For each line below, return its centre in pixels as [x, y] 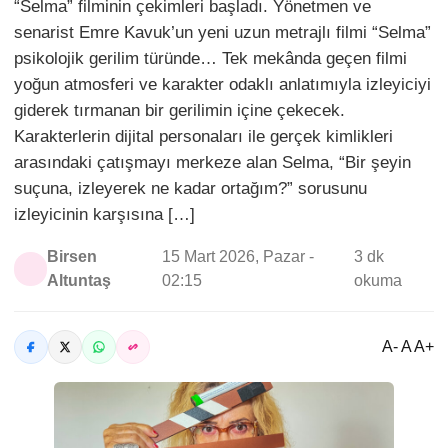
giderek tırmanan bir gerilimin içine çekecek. [179, 110]
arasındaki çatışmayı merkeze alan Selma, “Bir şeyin [212, 162]
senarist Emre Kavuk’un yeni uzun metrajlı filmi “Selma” [222, 32]
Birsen [72, 256]
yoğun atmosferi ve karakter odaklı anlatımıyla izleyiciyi [222, 84]
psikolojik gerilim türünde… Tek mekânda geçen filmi [210, 58]
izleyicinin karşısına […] [104, 214]
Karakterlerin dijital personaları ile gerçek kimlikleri [203, 136]
